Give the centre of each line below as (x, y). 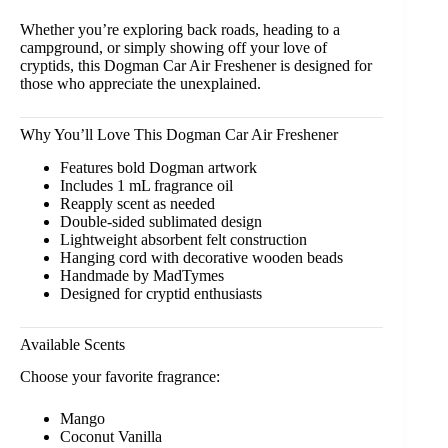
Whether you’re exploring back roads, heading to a (180, 29)
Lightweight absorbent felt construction (183, 239)
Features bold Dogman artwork (158, 167)
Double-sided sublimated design (161, 221)
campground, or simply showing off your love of (173, 47)
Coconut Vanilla (111, 437)
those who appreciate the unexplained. (140, 83)
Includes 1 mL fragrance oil (146, 185)
